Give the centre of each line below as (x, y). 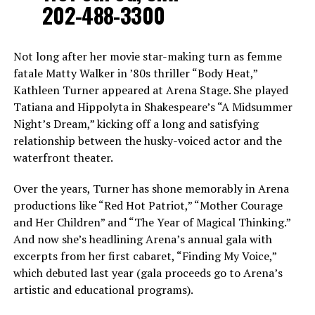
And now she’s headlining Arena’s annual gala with (142, 239)
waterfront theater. (64, 158)
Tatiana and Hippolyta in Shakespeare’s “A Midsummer (153, 107)
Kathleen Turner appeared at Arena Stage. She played (150, 90)
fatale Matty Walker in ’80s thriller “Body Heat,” (135, 73)
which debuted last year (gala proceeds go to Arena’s (148, 273)
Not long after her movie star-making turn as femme (147, 57)
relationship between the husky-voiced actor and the (147, 141)
